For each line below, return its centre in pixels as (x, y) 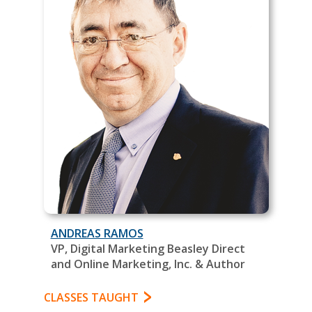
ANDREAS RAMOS (97, 233)
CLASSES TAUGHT (91, 297)
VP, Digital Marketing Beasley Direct (148, 248)
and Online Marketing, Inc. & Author (148, 264)
